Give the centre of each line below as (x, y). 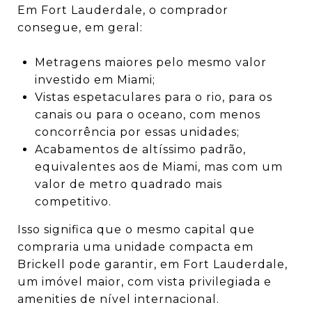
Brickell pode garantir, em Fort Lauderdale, (153, 264)
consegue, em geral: (80, 27)
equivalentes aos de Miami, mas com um (158, 166)
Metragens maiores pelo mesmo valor (150, 62)
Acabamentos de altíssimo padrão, (140, 149)
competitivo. (73, 201)
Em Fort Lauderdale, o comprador (123, 10)
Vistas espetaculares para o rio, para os (153, 97)
